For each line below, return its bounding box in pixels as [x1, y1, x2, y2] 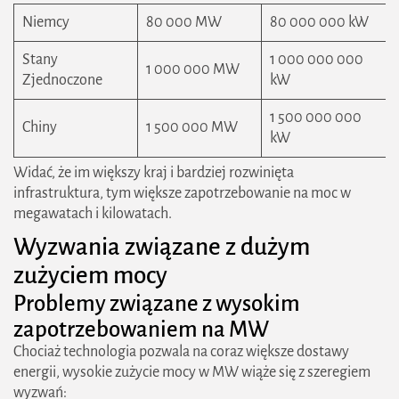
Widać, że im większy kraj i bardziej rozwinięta [13, 165, 294, 181]
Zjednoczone [22, 72, 102, 88]
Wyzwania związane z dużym [13, 234, 310, 260]
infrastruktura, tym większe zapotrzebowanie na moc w [13, 185, 351, 201]
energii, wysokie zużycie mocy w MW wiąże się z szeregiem [13, 364, 370, 380]
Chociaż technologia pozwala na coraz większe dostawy [13, 344, 349, 360]
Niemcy [22, 14, 69, 30]
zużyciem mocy [13, 263, 167, 289]
